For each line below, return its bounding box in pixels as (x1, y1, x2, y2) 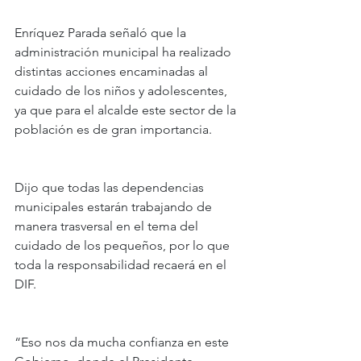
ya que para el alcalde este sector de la (15, 102, 239, 118)
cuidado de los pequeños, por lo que (15, 238, 233, 254)
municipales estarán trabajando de (15, 199, 215, 215)
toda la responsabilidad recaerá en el (15, 257, 230, 273)
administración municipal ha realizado (15, 44, 234, 60)
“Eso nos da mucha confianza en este (15, 334, 232, 351)
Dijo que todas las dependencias (15, 180, 207, 196)
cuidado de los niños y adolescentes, (15, 83, 230, 99)
